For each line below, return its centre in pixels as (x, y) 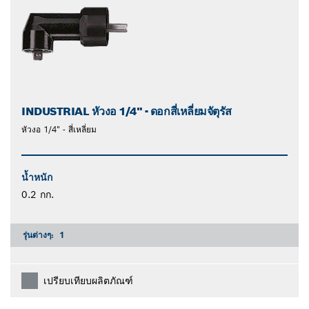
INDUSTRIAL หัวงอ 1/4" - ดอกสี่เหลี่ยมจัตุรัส (127, 112)
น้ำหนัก (37, 178)
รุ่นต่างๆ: (40, 235)
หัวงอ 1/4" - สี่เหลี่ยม (59, 130)
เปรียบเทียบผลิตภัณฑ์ (88, 281)
